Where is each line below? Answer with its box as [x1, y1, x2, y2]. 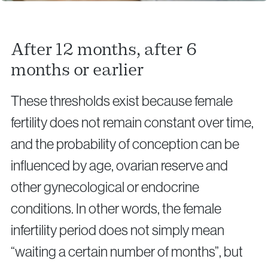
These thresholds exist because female [11, 93, 233, 109]
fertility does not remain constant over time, [11, 114, 254, 131]
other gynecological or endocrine [11, 179, 199, 196]
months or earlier [11, 59, 144, 81]
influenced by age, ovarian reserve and [11, 157, 228, 174]
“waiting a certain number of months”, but [11, 243, 243, 260]
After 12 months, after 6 [11, 39, 197, 60]
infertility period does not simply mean [11, 222, 224, 239]
